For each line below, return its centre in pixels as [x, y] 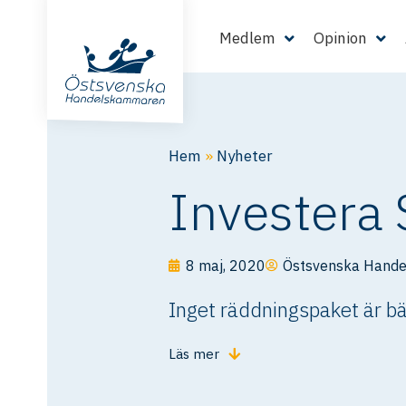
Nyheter [245, 156]
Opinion [341, 38]
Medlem [248, 38]
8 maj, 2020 [226, 266]
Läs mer [194, 354]
